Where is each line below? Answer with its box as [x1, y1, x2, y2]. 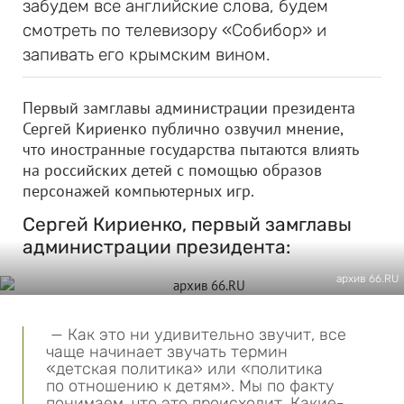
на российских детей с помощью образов [23, 160, 322, 180]
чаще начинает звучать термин [46, 342, 288, 362]
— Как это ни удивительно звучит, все [46, 325, 346, 344]
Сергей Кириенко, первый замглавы [23, 213, 352, 235]
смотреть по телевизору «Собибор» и [23, 20, 326, 41]
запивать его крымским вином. [23, 44, 271, 65]
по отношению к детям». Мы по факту [46, 376, 335, 396]
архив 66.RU [336, 272, 399, 285]
